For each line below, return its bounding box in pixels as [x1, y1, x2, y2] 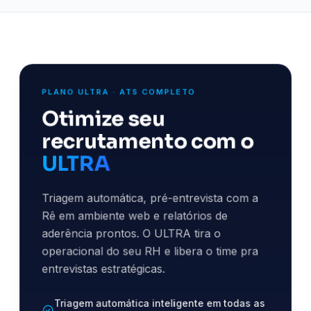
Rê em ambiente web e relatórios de [42, 208, 228, 223]
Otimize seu [42, 106, 165, 133]
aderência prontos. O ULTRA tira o [42, 226, 221, 240]
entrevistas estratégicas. [42, 262, 165, 276]
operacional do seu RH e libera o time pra [42, 244, 258, 258]
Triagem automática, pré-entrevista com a [42, 191, 258, 205]
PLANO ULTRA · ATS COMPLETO [42, 87, 196, 97]
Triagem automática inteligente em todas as [53, 297, 265, 309]
